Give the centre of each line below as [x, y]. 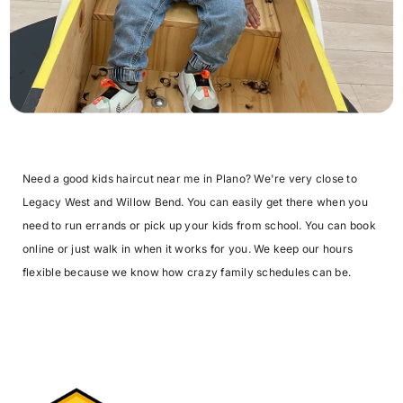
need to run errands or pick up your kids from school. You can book [199, 226]
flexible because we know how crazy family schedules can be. [187, 273]
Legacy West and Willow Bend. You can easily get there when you [195, 202]
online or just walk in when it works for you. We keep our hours [188, 249]
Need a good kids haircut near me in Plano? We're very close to [190, 179]
